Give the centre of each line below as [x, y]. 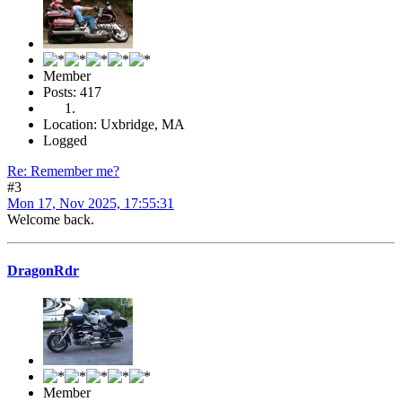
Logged [65, 140]
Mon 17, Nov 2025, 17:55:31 [91, 203]
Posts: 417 [72, 92]
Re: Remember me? [63, 170]
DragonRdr [43, 270]
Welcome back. [51, 219]
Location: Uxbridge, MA [114, 124]
